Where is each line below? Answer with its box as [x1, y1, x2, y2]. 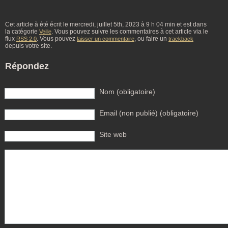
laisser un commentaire [77, 36, 134, 42]
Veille [39, 28, 51, 35]
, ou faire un [134, 35, 168, 42]
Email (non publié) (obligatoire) [99, 109, 198, 118]
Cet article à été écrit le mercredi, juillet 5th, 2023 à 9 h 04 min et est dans [5, 21, 207, 28]
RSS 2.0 [16, 36, 37, 42]
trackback [168, 36, 193, 42]
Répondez [5, 61, 49, 71]
